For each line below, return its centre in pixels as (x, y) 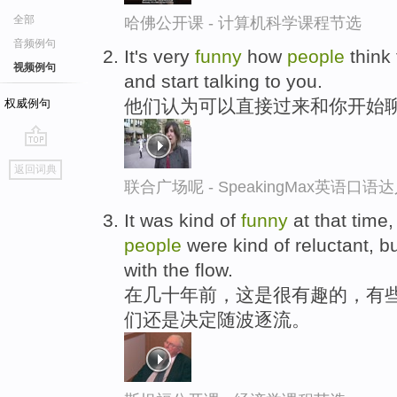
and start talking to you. (223, 81)
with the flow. (179, 269)
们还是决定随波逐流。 (217, 319)
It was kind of (183, 220)
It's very (160, 56)
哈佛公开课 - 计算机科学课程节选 (243, 23)
